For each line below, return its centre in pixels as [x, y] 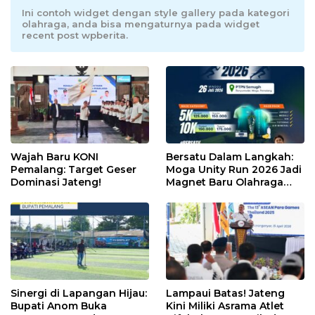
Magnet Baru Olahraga [225, 182]
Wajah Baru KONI [54, 156]
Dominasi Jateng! [56, 182]
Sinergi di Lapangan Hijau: [79, 294]
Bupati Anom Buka [59, 306]
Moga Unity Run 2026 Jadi [234, 169]
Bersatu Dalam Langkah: [230, 156]
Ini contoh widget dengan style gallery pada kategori [156, 12]
